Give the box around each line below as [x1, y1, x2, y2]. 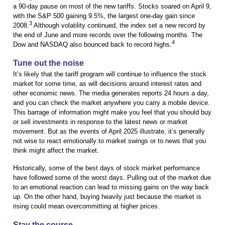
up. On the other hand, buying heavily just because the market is [13, 193, 201, 201]
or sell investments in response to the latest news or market [13, 118, 187, 126]
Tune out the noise [13, 59, 84, 68]
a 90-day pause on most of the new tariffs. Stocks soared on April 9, [13, 3, 211, 11]
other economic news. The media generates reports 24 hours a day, [13, 89, 209, 97]
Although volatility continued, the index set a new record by [32, 22, 205, 30]
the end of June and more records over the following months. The [13, 31, 202, 39]
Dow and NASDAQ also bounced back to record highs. [13, 41, 172, 49]
